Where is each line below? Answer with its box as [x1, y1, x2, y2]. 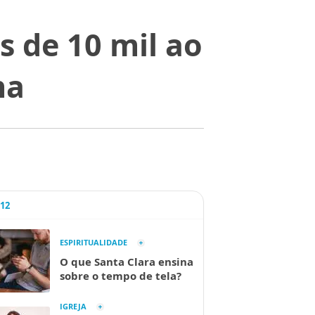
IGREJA [60, 301, 86, 311]
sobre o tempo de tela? [60, 269, 181, 283]
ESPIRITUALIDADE [60, 237, 127, 247]
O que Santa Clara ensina [60, 255, 193, 269]
